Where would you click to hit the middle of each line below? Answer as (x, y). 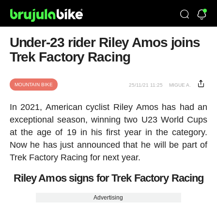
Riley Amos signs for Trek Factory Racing (108, 178)
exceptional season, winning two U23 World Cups (108, 120)
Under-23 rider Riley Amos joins (105, 42)
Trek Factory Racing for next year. (75, 157)
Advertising (108, 198)
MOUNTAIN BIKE (33, 85)
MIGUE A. (180, 85)
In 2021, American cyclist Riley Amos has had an (108, 107)
